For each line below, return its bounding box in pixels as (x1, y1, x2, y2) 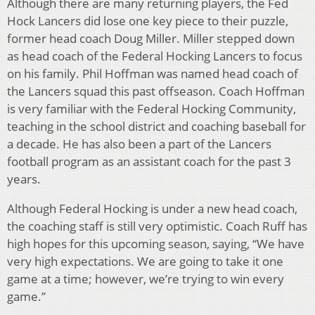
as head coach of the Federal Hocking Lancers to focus (7, 48, 302, 65)
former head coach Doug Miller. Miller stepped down (7, 30, 295, 47)
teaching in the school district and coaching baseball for (7, 118, 306, 135)
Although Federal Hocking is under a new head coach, (7, 200, 297, 217)
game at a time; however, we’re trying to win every (7, 271, 284, 288)
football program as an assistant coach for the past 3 (7, 153, 291, 170)
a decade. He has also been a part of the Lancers (7, 136, 271, 153)
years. (7, 171, 41, 188)
